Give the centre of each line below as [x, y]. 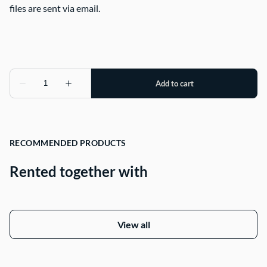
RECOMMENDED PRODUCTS [68, 142]
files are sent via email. [55, 8]
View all [133, 224]
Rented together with [79, 171]
